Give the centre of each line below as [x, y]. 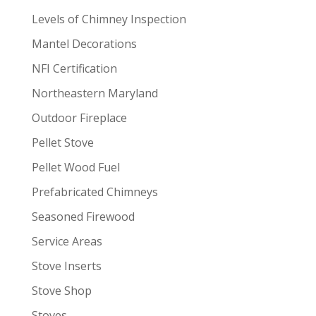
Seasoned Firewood [83, 217]
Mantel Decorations [84, 44]
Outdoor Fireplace [79, 118]
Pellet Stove [62, 143]
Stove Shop [61, 291]
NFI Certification [74, 69]
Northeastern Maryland [95, 93]
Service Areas [67, 242]
